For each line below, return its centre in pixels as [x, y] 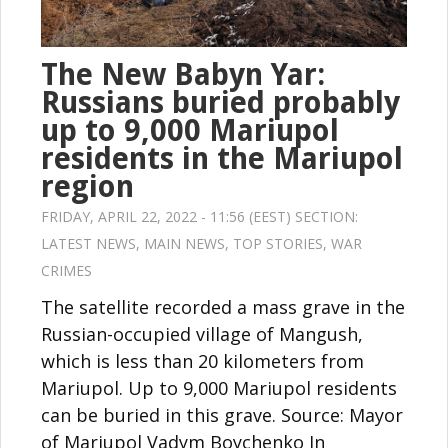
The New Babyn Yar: [183, 74]
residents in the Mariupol [222, 158]
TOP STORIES [278, 243]
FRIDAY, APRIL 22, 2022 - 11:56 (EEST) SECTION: [199, 216]
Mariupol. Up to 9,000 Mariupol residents [219, 387]
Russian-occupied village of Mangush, [202, 333]
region [87, 186]
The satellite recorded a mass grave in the [223, 306]
